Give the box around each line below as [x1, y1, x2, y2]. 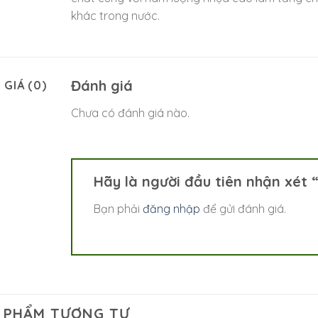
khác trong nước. [70, 9, 160, 23]
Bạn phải [93, 201, 143, 216]
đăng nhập [142, 201, 200, 216]
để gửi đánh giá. [199, 201, 286, 216]
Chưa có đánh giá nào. [70, 106, 190, 121]
